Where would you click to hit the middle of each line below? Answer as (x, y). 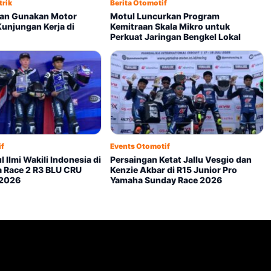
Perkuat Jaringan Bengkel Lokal (175, 37)
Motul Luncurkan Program (165, 16)
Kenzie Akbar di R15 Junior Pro (173, 170)
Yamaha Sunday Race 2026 (166, 180)
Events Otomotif (140, 146)
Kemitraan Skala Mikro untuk (170, 27)
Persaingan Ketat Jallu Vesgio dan (181, 160)
